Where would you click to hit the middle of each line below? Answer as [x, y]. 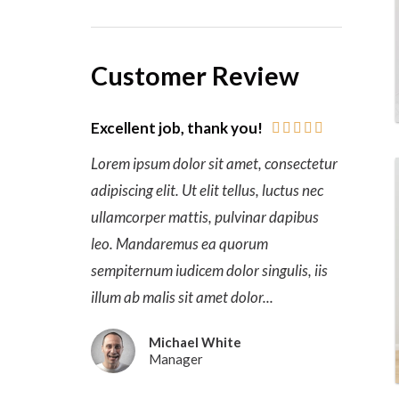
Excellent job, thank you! [177, 128]
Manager [176, 359]
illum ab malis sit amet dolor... [182, 297]
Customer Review [195, 75]
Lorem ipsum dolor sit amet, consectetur [214, 163]
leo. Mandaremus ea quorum [179, 244]
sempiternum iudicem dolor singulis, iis [209, 270]
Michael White [195, 342]
